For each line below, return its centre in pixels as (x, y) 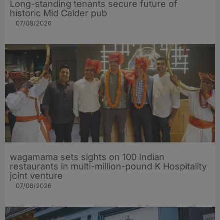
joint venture (36, 175)
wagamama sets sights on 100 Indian (87, 157)
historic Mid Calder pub (58, 13)
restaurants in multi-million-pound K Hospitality (108, 166)
